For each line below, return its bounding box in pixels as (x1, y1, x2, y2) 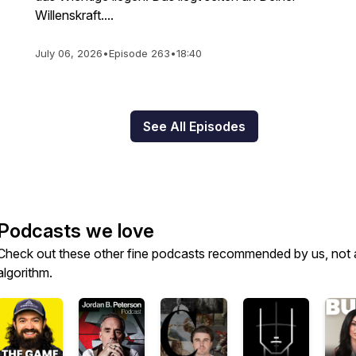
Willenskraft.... (35, 7, 114, 23)
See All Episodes (142, 118, 246, 134)
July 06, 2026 (35, 47, 103, 60)
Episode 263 (109, 47, 170, 60)
